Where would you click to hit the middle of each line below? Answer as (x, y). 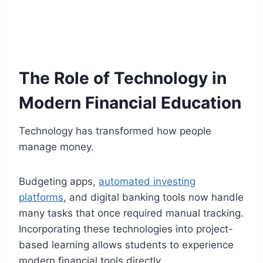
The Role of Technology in (123, 78)
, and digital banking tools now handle (154, 197)
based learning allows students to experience (126, 245)
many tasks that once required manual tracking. (131, 213)
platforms (41, 197)
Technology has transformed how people (115, 131)
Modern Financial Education (130, 102)
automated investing (147, 181)
